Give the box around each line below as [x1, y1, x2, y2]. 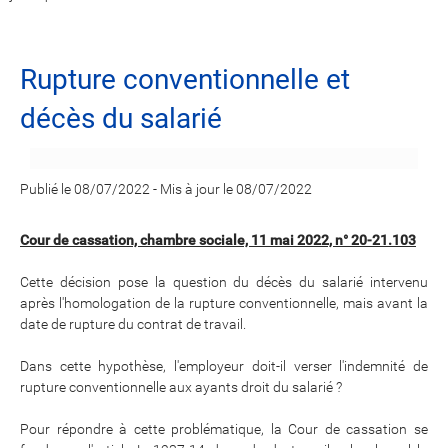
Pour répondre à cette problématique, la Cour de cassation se [20, 421, 428, 437]
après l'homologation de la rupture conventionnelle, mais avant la [20, 295, 428, 311]
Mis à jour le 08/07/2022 [160, 181, 312, 197]
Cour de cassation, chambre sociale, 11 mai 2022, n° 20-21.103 [20, 232, 416, 248]
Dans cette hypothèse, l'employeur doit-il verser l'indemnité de [20, 358, 428, 374]
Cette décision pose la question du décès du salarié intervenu [20, 274, 428, 290]
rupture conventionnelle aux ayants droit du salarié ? [20, 379, 342, 395]
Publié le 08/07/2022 [20, 181, 153, 197]
